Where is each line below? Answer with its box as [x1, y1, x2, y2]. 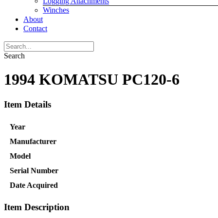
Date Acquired [10, 181, 58, 189]
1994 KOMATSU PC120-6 [4, 71, 180, 89]
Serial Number [10, 166, 58, 175]
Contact [23, 24, 47, 33]
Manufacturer [10, 137, 56, 145]
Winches [43, 6, 69, 14]
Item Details [4, 99, 51, 109]
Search [4, 52, 25, 60]
